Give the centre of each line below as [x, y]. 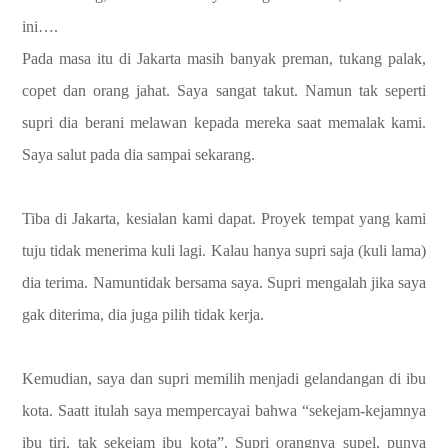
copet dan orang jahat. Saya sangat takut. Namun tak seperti [224, 90]
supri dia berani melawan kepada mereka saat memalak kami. [224, 122]
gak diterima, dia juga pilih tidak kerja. [143, 314]
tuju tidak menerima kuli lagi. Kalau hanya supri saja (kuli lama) [224, 250]
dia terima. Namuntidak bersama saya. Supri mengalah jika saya [224, 282]
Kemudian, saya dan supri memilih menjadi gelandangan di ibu [224, 378]
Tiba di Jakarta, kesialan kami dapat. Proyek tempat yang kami [224, 218]
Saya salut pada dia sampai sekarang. [138, 154]
